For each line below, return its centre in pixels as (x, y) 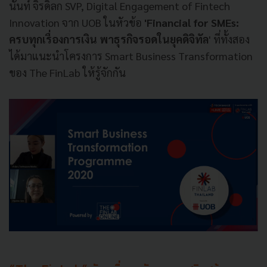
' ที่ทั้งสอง (229, 39)
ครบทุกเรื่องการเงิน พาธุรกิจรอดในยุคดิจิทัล (109, 39)
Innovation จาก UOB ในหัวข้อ (77, 22)
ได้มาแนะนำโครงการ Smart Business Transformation (131, 56)
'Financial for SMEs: (192, 22)
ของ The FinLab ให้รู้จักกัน (69, 72)
